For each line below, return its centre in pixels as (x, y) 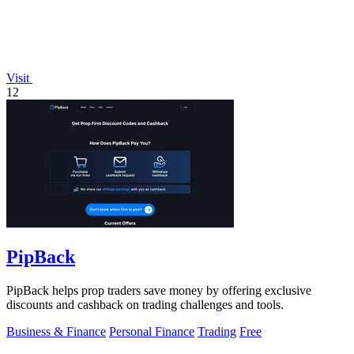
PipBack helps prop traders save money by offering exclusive (159, 290)
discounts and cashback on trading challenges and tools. (145, 304)
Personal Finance (152, 331)
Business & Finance (56, 331)
